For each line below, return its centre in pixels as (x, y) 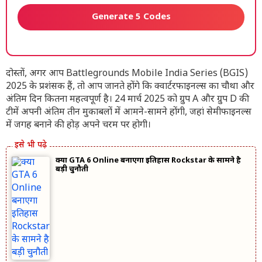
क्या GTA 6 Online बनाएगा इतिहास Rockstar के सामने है (149, 161)
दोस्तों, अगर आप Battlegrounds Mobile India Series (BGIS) (127, 74)
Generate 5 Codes (131, 17)
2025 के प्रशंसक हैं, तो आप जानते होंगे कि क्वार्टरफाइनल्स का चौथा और (130, 87)
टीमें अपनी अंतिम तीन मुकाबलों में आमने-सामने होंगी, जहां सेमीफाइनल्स (129, 113)
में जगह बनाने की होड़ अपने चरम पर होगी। (78, 125)
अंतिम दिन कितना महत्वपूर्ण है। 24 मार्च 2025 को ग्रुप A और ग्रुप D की (127, 100)
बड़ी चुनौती (72, 169)
